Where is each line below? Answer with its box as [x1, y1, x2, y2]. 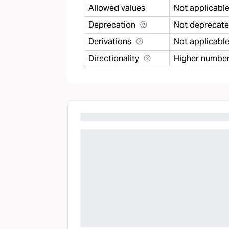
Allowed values [88, 3, 145, 13]
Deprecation [88, 19, 135, 30]
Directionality [88, 53, 139, 64]
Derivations [88, 36, 131, 47]
